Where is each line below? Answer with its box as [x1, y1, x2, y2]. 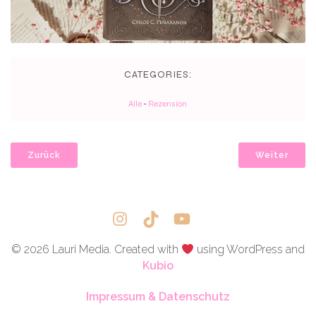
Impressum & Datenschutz [86, 289, 230, 303]
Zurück [28, 150, 61, 161]
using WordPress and [194, 242, 305, 256]
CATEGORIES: [124, 68, 192, 81]
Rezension [147, 99, 187, 109]
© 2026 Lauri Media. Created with [11, 242, 181, 256]
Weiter [255, 150, 288, 161]
